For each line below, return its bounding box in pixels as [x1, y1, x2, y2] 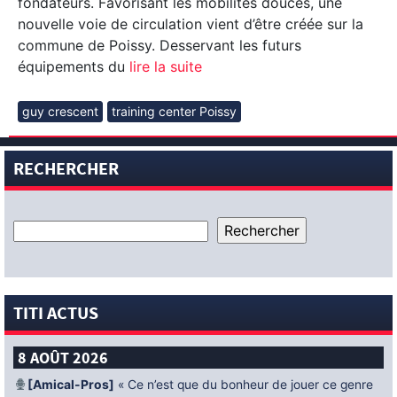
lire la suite [125, 58, 202, 76]
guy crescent [22, 104, 98, 120]
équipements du [18, 58, 125, 76]
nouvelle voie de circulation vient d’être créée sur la [18, 15, 363, 34]
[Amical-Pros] [27, 378, 114, 393]
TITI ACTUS [13, 301, 98, 330]
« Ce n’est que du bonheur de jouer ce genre [113, 378, 373, 393]
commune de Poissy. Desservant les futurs [18, 36, 301, 55]
